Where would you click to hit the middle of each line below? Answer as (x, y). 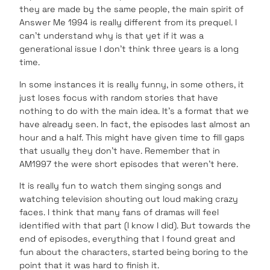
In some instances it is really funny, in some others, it (132, 84)
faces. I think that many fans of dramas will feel (119, 212)
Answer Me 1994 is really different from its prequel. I (128, 23)
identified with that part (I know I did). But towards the (135, 225)
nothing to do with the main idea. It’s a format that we (134, 111)
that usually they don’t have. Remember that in (120, 150)
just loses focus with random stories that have (119, 97)
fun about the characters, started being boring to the (134, 252)
